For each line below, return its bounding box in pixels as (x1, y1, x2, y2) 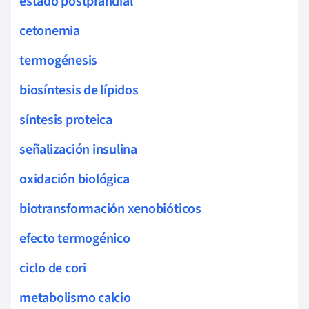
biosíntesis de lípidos (19, 80, 139, 100)
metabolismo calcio (19, 288, 131, 308)
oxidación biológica (19, 169, 130, 189)
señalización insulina (19, 139, 137, 159)
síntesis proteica (19, 110, 112, 130)
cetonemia (19, 21, 80, 41)
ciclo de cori (19, 258, 86, 278)
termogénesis (19, 50, 98, 70)
